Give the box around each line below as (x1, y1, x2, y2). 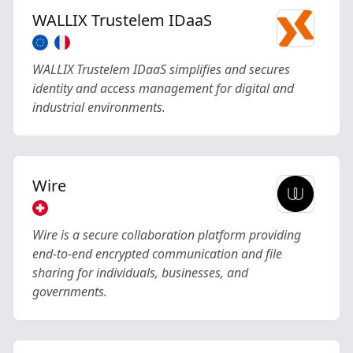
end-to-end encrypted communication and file (32, 245, 282, 262)
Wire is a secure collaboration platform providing (32, 226, 301, 243)
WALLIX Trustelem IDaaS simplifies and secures (32, 61, 290, 78)
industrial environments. (32, 98, 165, 116)
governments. (32, 283, 107, 300)
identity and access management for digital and (32, 80, 294, 97)
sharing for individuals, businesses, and (32, 264, 248, 281)
